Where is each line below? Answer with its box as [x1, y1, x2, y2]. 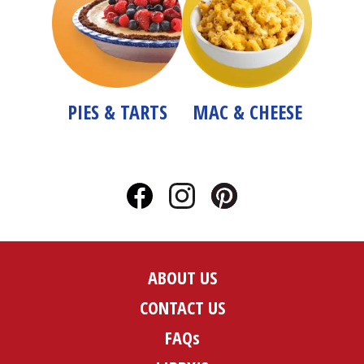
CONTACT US [139, 295, 225, 319]
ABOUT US [147, 265, 217, 289]
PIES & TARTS [67, 98, 167, 125]
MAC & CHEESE [192, 98, 302, 125]
